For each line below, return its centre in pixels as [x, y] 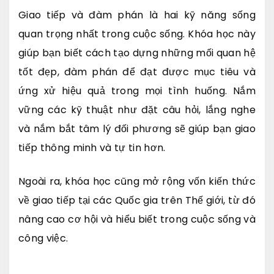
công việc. [43, 238]
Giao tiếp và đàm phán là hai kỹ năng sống [137, 15]
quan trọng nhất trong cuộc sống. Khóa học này [137, 34]
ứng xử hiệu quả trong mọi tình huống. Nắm [137, 91]
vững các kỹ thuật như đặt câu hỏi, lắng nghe [137, 109]
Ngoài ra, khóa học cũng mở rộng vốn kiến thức [137, 181]
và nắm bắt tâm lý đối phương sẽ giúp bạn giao [137, 128]
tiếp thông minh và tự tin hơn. [92, 147]
